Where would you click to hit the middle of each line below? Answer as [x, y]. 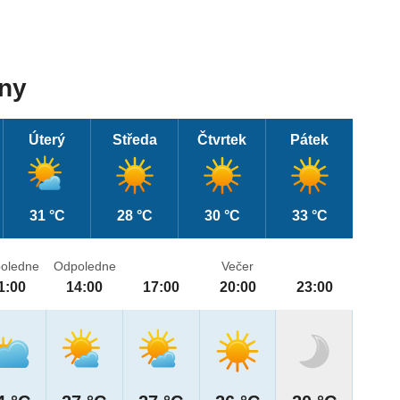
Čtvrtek [222, 140]
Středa [134, 140]
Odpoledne [84, 267]
